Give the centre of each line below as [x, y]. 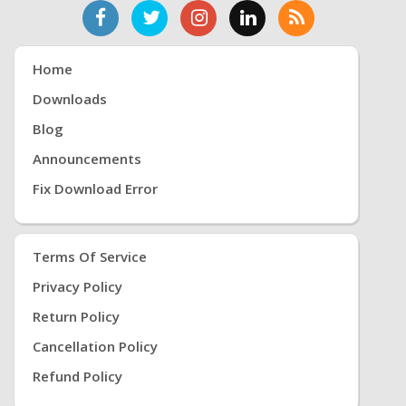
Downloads [70, 98]
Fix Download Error [95, 188]
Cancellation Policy [95, 346]
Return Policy [76, 316]
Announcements [87, 158]
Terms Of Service [90, 256]
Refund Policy [77, 376]
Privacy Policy [77, 286]
